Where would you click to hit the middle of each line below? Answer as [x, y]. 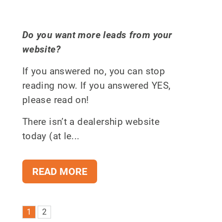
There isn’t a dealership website [91, 122]
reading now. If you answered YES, [96, 86]
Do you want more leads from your [97, 35]
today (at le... [51, 136]
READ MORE [59, 172]
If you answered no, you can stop [94, 71]
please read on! [55, 100]
